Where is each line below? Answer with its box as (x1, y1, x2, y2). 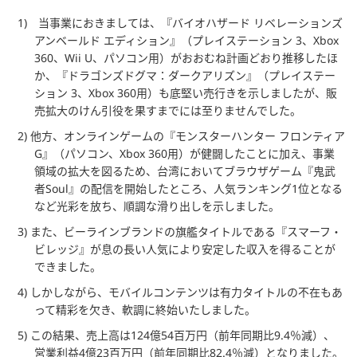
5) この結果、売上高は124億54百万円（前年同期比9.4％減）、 (18, 327, 335, 343)
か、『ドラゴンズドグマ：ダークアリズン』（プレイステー (34, 67, 335, 83)
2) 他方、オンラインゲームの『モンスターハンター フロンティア (18, 127, 345, 143)
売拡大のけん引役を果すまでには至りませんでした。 (34, 102, 301, 118)
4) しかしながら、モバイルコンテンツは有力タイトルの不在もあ (18, 284, 343, 300)
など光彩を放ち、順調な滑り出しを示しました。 (34, 198, 280, 214)
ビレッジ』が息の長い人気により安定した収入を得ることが (34, 241, 335, 257)
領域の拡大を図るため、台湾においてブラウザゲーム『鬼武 (34, 163, 335, 178)
